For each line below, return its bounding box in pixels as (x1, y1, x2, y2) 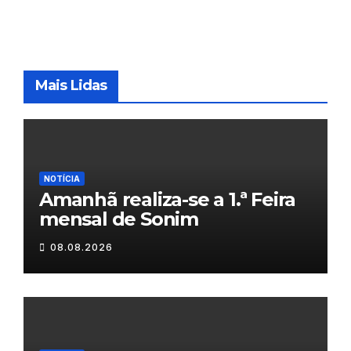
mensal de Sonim (39, 208, 198, 231)
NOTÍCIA (44, 174, 80, 184)
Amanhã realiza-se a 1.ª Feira (39, 188, 296, 212)
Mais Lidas (35, 76, 107, 94)
